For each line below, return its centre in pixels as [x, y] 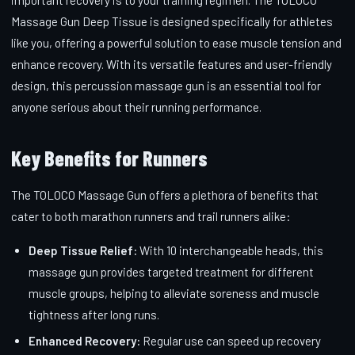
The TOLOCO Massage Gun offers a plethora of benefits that [165, 195]
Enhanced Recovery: [84, 340]
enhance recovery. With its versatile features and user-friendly [172, 64]
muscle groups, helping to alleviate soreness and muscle [174, 293]
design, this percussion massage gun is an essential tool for [166, 85]
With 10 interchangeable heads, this [230, 250]
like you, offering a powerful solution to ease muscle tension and [176, 42]
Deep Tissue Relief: [83, 250]
